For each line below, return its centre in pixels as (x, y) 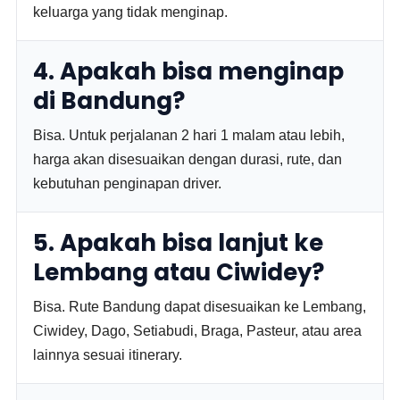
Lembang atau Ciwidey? (179, 272)
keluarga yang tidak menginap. (131, 12)
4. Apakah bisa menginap (189, 71)
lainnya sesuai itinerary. (108, 355)
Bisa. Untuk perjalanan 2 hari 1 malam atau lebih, (189, 135)
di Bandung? (109, 101)
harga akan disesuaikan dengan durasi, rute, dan (188, 159)
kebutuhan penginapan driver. (128, 183)
